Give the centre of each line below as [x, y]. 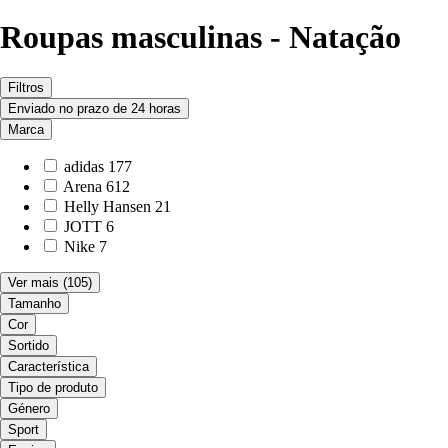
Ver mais [33, 283]
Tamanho [34, 304]
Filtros [26, 88]
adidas [84, 167]
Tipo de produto [53, 388]
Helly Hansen [107, 207]
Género [29, 409]
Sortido [28, 346]
